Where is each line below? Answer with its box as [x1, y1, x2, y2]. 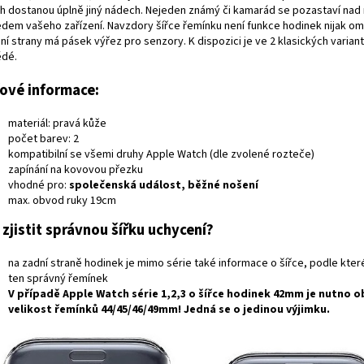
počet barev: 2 [8, 130, 79, 147]
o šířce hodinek [186, 285, 273, 302]
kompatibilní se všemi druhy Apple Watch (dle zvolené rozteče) [8, 145, 314, 162]
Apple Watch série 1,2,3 [63, 285, 186, 302]
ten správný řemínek [8, 270, 108, 287]
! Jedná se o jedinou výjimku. [178, 301, 330, 318]
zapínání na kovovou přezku [8, 161, 143, 178]
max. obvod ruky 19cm [8, 192, 116, 209]
